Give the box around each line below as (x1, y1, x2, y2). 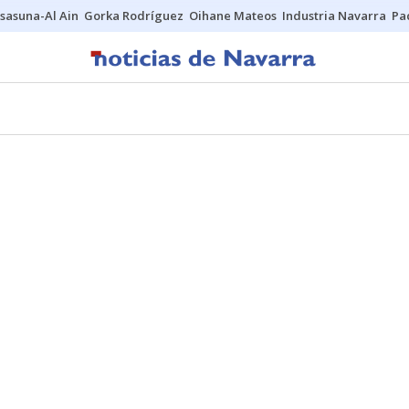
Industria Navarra (282, 7, 386, 24)
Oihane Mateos (189, 7, 277, 24)
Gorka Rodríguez (84, 7, 184, 24)
